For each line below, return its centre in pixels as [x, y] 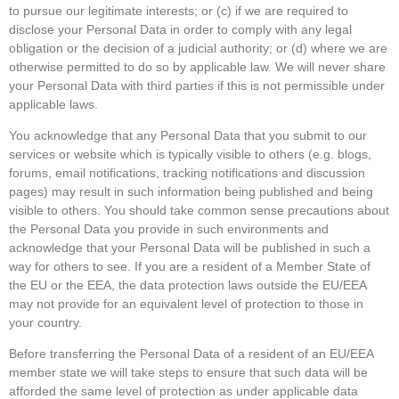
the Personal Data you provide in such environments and [169, 228]
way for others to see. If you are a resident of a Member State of [190, 266]
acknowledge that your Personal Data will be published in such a [190, 247]
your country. [45, 322]
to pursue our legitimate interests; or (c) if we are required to [179, 10]
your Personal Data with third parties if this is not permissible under [197, 85]
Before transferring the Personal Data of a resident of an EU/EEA [191, 354]
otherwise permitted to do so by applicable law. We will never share [197, 66]
